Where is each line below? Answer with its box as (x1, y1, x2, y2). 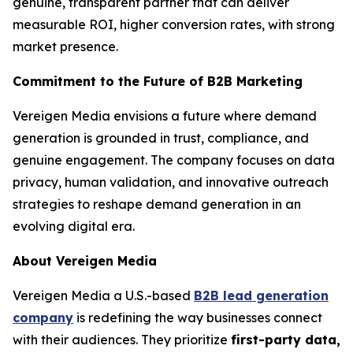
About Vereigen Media (13, 253, 157, 269)
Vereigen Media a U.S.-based (13, 288, 194, 303)
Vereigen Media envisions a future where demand (13, 108, 317, 124)
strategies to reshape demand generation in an (13, 196, 301, 212)
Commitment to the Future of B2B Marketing (13, 73, 303, 89)
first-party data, (231, 332, 340, 347)
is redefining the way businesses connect (73, 310, 322, 325)
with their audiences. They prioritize (13, 332, 231, 347)
